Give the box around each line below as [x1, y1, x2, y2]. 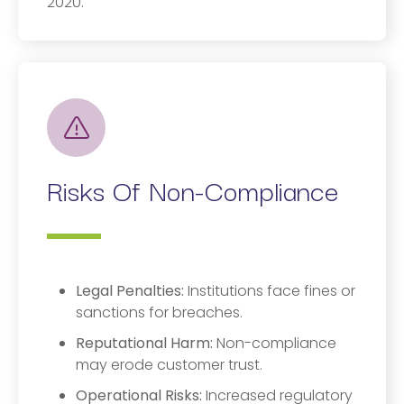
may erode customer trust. [76, 354, 262, 375]
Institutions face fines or [188, 280, 355, 301]
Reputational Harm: [76, 333, 213, 353]
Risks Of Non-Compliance [47, 168, 339, 210]
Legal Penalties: [76, 280, 188, 301]
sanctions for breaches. [76, 302, 243, 323]
